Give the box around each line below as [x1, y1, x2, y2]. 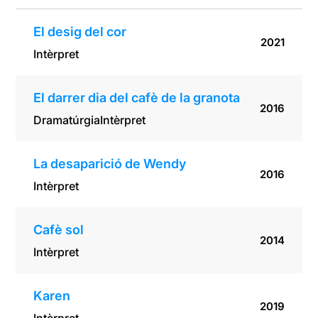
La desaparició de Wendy [33, 156, 187, 172]
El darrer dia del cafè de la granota [33, 90, 241, 106]
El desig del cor [33, 24, 127, 40]
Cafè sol [33, 222, 84, 238]
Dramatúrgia [33, 113, 101, 128]
